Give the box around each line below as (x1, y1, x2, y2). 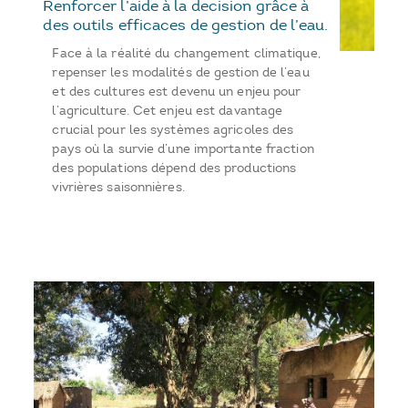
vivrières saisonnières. (52, 179, 185, 196)
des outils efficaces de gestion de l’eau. (43, 15, 329, 35)
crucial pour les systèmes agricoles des (52, 122, 294, 138)
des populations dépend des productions (52, 160, 297, 177)
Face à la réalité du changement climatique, (52, 46, 321, 62)
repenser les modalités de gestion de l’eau (52, 65, 310, 81)
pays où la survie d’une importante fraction (52, 141, 314, 158)
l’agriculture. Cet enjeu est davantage (52, 103, 283, 119)
